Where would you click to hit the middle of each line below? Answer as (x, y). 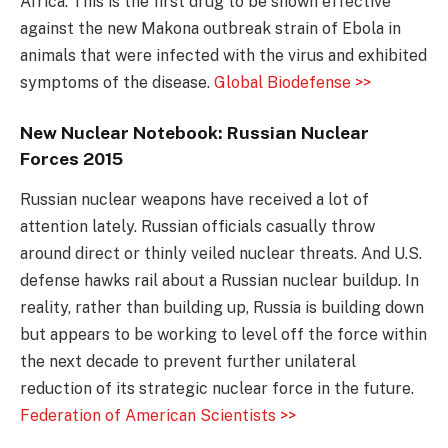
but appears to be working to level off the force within (223, 334)
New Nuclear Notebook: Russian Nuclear (194, 133)
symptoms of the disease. (117, 82)
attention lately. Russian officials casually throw (197, 226)
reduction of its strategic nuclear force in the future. (217, 388)
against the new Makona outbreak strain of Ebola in (210, 28)
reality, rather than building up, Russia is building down (222, 307)
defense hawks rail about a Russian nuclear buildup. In (219, 280)
